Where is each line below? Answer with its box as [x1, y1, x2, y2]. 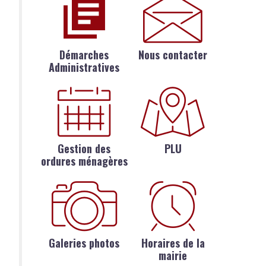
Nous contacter [138, 47, 208, 62]
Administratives [49, 59, 120, 75]
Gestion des [58, 141, 111, 157]
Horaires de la [141, 235, 205, 251]
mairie [159, 247, 188, 263]
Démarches [59, 47, 109, 62]
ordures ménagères [40, 153, 128, 169]
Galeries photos [49, 235, 120, 251]
